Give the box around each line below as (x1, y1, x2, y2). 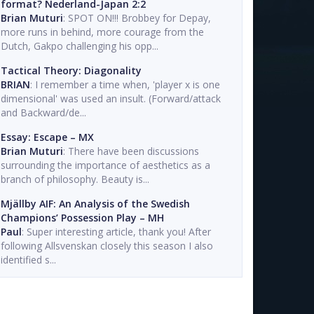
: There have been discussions (63, 144, 199, 158)
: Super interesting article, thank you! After (22, 225, 211, 238)
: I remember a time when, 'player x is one (30, 78, 220, 91)
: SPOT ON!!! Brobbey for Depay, (63, 11, 211, 25)
